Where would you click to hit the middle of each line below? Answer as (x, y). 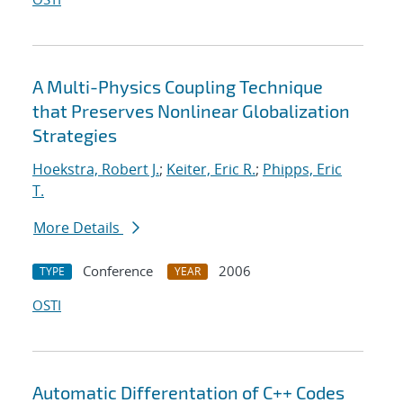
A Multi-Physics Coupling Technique (178, 87)
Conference (118, 271)
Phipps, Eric (302, 170)
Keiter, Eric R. (211, 170)
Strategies (75, 135)
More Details (78, 228)
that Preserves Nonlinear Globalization (191, 111)
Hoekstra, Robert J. (96, 170)
